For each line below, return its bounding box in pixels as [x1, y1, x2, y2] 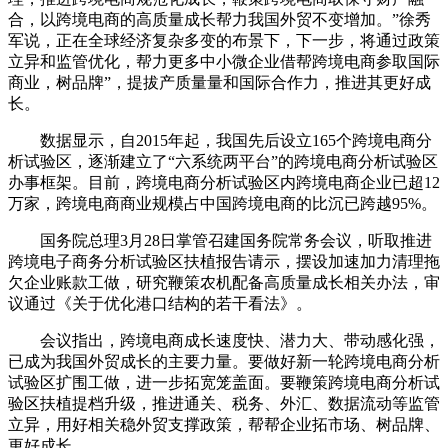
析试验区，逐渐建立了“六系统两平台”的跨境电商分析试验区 [8, 152, 438, 170]
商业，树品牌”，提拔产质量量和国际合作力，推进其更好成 [8, 73, 431, 91]
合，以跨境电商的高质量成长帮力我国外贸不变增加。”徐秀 [8, 10, 431, 28]
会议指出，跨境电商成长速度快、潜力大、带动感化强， [8, 331, 440, 349]
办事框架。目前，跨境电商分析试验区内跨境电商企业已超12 [8, 173, 440, 191]
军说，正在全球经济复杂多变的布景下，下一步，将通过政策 [8, 31, 440, 49]
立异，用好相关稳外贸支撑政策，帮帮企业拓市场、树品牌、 [8, 415, 440, 433]
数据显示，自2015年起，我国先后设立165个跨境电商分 [8, 131, 432, 149]
